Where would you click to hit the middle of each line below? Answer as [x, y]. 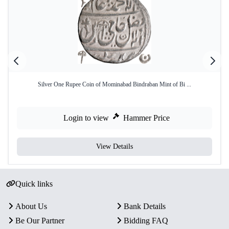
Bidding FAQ [146, 221]
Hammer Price [146, 118]
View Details [114, 146]
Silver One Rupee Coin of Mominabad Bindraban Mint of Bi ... [114, 84]
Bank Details [145, 206]
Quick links [34, 184]
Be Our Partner [40, 221]
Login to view [86, 118]
